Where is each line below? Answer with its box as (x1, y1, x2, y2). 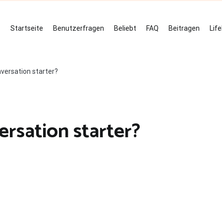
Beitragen (168, 24, 200, 32)
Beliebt (114, 24, 136, 32)
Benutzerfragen (53, 24, 104, 32)
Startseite (10, 24, 43, 32)
